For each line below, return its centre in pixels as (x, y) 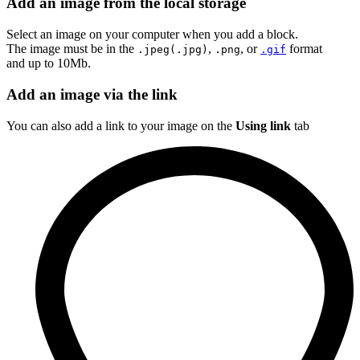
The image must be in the (72, 49)
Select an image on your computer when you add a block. (152, 35)
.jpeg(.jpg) (173, 50)
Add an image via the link (92, 94)
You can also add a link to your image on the (121, 125)
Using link (263, 125)
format (304, 49)
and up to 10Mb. (49, 63)
